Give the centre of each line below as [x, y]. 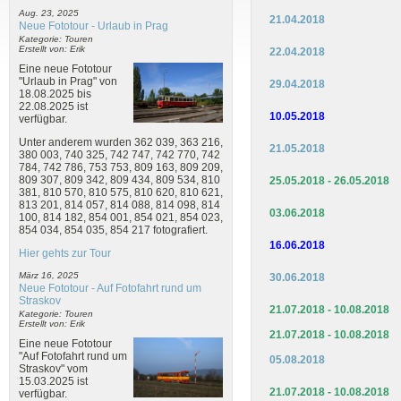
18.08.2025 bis [55, 94]
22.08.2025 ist [53, 106]
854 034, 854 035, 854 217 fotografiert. [113, 230]
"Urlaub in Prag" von [68, 81]
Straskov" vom [53, 369]
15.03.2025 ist [53, 382]
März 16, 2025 [49, 276]
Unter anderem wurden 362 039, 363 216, [121, 142]
